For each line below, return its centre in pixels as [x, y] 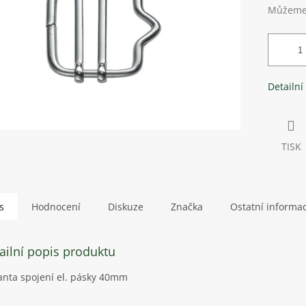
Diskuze [126, 207]
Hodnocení [56, 207]
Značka [187, 207]
